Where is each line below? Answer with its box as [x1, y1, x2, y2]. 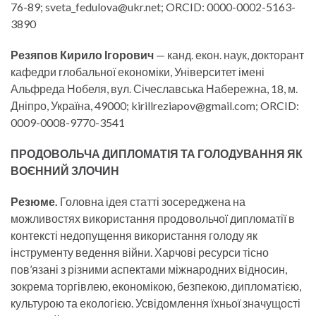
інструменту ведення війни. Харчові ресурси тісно [11, 245, 269, 260]
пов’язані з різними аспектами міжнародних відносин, [11, 262, 287, 276]
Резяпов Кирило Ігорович [11, 48, 154, 62]
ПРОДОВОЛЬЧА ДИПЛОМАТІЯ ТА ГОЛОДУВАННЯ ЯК [11, 147, 303, 161]
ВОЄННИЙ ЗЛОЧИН [11, 164, 119, 178]
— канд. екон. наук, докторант [154, 48, 304, 62]
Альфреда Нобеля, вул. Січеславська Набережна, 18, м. [11, 82, 298, 96]
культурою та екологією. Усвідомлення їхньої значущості [11, 296, 300, 310]
